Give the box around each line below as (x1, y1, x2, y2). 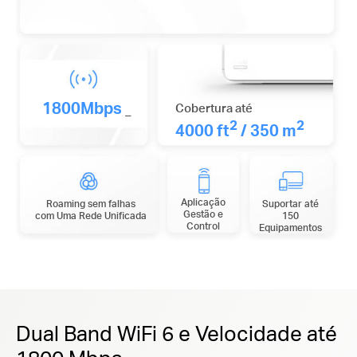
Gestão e (182, 208, 223, 221)
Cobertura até (175, 100, 253, 116)
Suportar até (262, 198, 320, 210)
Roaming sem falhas (45, 198, 135, 210)
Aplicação (180, 196, 226, 209)
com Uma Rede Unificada (34, 210, 147, 222)
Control (186, 220, 220, 233)
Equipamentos (259, 222, 323, 234)
